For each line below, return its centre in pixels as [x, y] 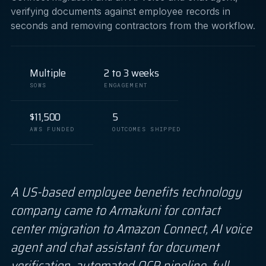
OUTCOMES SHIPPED [147, 129]
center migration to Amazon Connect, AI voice [131, 229]
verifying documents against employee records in [121, 11]
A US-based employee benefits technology [126, 192]
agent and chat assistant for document [115, 247]
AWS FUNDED [52, 129]
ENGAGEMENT [126, 85]
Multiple [48, 73]
